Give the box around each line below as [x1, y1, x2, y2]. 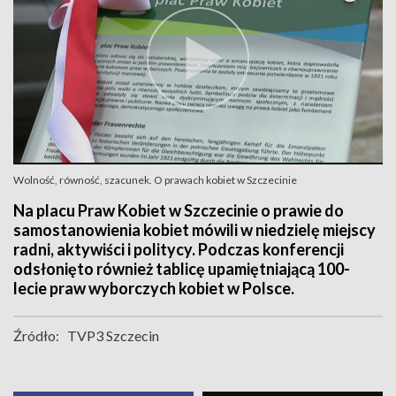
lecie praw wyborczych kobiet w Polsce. [13, 278, 294, 298]
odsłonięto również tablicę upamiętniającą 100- [13, 259, 350, 278]
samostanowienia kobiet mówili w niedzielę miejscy [13, 220, 376, 240]
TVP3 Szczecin [67, 327, 159, 344]
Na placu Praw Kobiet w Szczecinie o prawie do [13, 201, 344, 220]
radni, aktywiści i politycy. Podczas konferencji [13, 240, 344, 259]
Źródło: [13, 327, 59, 344]
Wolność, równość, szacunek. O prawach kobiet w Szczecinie [13, 173, 297, 187]
